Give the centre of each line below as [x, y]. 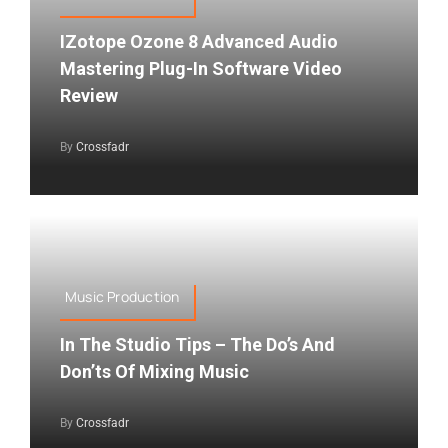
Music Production [122, 296]
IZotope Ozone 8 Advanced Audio [198, 41]
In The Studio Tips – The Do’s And [197, 344]
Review [88, 95]
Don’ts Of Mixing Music [154, 371]
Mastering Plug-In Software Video [200, 68]
